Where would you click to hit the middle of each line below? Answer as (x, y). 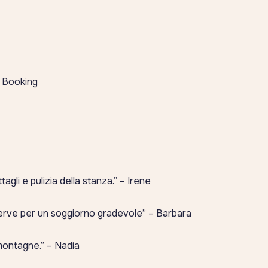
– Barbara (169, 214)
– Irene (134, 181)
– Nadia (62, 246)
